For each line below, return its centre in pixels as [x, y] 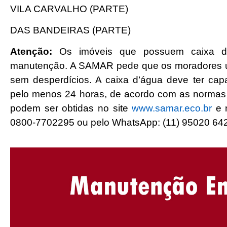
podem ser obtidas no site [71, 108]
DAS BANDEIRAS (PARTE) [70, 30]
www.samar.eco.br [172, 108]
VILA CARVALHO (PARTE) [69, 9]
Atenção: [35, 52]
